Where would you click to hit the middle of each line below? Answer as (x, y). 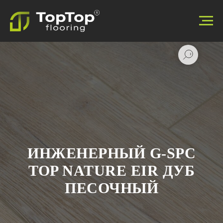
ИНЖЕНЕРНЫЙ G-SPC (111, 153)
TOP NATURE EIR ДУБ (111, 170)
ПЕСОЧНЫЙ (111, 188)
